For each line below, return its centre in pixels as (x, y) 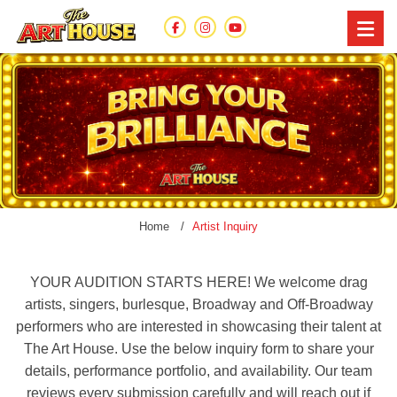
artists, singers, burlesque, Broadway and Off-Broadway (198, 304)
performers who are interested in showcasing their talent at (198, 327)
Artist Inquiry (225, 226)
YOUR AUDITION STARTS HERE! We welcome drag (198, 282)
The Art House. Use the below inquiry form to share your (198, 349)
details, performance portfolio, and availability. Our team (198, 371)
